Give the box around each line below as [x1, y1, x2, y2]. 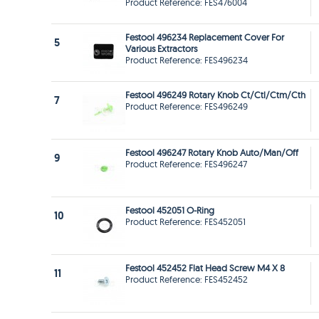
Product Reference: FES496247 [125, 158, 247, 170]
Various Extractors [125, 43, 197, 55]
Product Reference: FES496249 [125, 100, 248, 113]
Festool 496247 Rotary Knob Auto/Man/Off [125, 147, 298, 159]
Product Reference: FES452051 [125, 216, 246, 228]
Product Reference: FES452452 [125, 273, 248, 286]
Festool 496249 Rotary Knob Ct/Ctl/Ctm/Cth [125, 89, 305, 101]
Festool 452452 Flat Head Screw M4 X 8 [125, 262, 285, 274]
